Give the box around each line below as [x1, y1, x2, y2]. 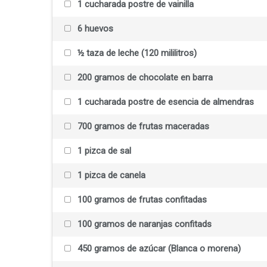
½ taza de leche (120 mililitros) [75, 48, 197, 59]
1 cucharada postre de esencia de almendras [75, 97, 254, 108]
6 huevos [75, 23, 113, 35]
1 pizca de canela [75, 170, 145, 181]
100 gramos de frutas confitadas [75, 194, 207, 206]
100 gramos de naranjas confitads [75, 219, 212, 230]
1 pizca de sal [75, 145, 131, 157]
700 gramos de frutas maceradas [75, 121, 209, 132]
